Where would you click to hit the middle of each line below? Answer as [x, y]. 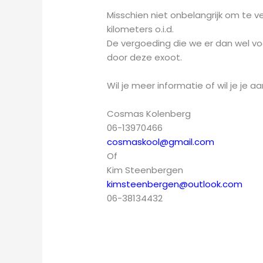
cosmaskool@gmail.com [161, 142]
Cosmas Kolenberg [149, 114]
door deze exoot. [145, 58]
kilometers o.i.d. [141, 29]
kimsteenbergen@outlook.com [175, 184]
